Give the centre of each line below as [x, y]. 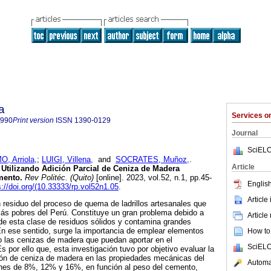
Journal [245, 133]
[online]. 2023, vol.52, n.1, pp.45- [153, 178]
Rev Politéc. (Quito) [58, 178]
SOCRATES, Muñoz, [152, 160]
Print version [33, 120]
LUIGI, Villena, [67, 160]
